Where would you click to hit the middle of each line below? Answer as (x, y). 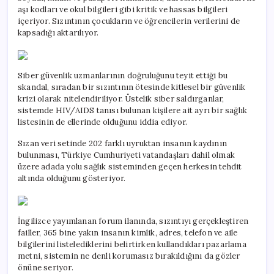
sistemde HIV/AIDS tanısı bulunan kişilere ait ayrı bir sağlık (133, 111)
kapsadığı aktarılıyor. (58, 33)
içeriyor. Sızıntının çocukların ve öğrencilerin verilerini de (129, 21)
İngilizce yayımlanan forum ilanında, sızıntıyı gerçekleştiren (133, 221)
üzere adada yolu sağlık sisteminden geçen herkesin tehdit (130, 167)
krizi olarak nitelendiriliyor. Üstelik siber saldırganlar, (121, 99)
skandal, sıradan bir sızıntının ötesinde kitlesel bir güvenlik (132, 87)
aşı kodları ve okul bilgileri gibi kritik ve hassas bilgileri (123, 10)
